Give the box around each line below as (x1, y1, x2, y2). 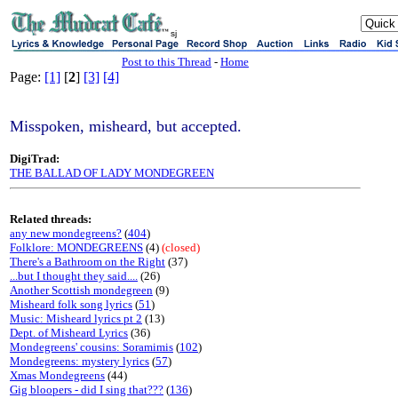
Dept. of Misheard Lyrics (10, 326, 128, 339)
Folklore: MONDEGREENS (10, 241, 143, 254)
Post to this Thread (122, 55, 211, 68)
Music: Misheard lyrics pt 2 (10, 312, 142, 325)
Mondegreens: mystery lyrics (10, 354, 149, 368)
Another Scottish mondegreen (10, 283, 153, 297)
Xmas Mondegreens (10, 369, 105, 382)
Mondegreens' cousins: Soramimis (10, 340, 173, 354)
